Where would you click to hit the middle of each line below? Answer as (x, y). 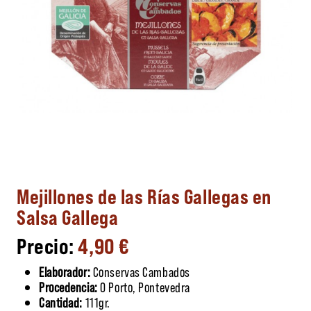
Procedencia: (68, 286)
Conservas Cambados (140, 271)
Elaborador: (65, 271)
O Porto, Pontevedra (144, 286)
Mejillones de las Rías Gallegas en (144, 195)
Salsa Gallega (68, 216)
